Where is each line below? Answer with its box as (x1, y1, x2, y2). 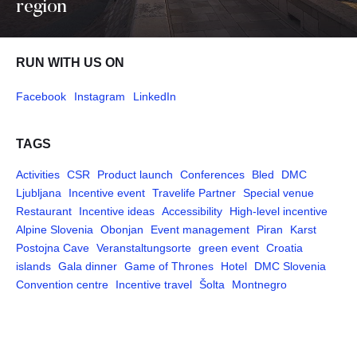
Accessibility (162, 205, 222, 218)
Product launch (97, 168, 173, 181)
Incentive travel (116, 278, 192, 291)
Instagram (74, 90, 125, 103)
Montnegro (232, 278, 287, 291)
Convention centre (16, 278, 108, 291)
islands (16, 260, 51, 273)
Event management (151, 223, 249, 236)
